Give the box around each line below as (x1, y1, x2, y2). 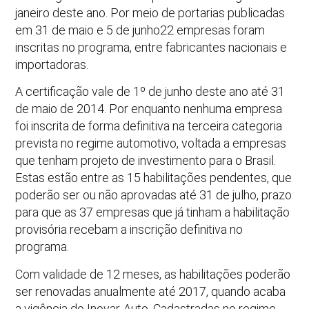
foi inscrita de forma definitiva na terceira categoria (15, 119, 283, 134)
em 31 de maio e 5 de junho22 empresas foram (15, 23, 266, 37)
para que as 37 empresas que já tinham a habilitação (15, 205, 290, 220)
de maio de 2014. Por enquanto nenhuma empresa (15, 101, 283, 117)
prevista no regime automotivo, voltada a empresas (15, 136, 287, 151)
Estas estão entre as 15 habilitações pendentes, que (15, 170, 292, 186)
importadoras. (15, 57, 89, 72)
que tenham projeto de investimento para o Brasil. (15, 153, 277, 168)
